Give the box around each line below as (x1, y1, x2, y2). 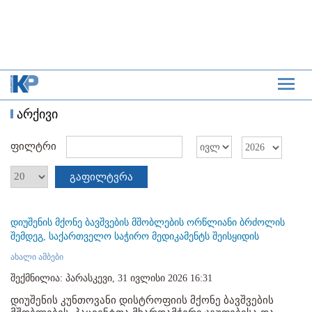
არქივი (17, 107, 58, 122)
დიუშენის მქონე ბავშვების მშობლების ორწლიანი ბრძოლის (10, 217, 285, 228)
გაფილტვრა (70, 171, 133, 182)
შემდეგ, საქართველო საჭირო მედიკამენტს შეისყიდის (10, 231, 259, 242)
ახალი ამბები (10, 251, 63, 262)
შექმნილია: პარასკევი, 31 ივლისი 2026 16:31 (10, 272, 212, 283)
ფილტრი (10, 141, 59, 153)
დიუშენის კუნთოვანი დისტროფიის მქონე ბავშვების (10, 294, 274, 306)
